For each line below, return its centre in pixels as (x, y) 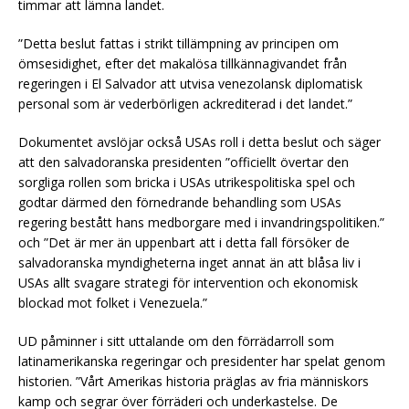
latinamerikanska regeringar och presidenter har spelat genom (202, 361)
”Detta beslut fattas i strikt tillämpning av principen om (178, 43)
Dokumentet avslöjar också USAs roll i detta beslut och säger (199, 142)
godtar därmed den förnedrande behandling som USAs (180, 202)
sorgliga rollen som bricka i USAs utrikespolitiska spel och (187, 182)
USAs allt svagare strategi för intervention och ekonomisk (188, 282)
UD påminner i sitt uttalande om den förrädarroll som (176, 341)
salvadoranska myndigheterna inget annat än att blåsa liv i (189, 262)
